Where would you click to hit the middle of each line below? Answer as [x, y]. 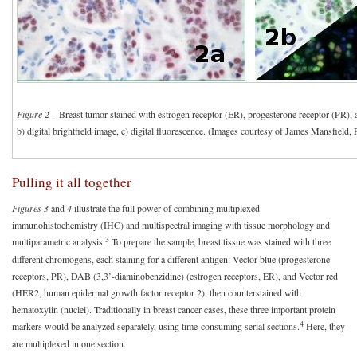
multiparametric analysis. [59, 241]
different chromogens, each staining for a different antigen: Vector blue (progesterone [171, 259]
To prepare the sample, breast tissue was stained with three [220, 241]
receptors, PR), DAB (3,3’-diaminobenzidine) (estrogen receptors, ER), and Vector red [175, 275]
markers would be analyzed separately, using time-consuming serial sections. [156, 326]
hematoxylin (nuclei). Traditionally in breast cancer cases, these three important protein [174, 309]
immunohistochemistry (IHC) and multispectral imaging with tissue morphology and [171, 224]
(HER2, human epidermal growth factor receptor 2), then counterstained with [157, 292]
